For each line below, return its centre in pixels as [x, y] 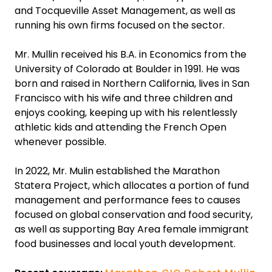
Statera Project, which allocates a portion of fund [132, 185]
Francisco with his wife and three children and [124, 98]
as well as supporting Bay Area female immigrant [132, 229]
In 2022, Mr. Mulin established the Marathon [117, 171]
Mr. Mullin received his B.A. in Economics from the [131, 54]
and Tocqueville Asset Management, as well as [125, 11]
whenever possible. [60, 142]
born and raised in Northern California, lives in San [132, 83]
